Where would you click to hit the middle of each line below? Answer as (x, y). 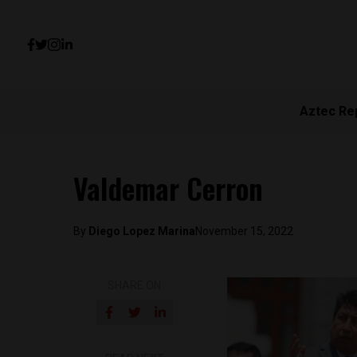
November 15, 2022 (244, 231)
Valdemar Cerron (168, 188)
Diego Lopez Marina (142, 231)
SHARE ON (135, 285)
